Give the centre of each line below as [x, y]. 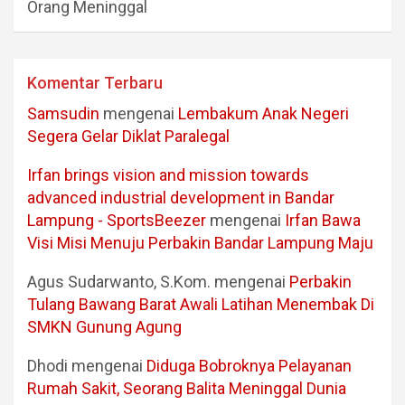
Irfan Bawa [323, 220]
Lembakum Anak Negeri [264, 113]
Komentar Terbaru [95, 82]
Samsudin [63, 113]
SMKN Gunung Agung [104, 326]
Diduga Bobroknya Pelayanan [249, 365]
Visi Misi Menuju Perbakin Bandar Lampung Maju [200, 242]
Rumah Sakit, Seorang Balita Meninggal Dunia [187, 388]
